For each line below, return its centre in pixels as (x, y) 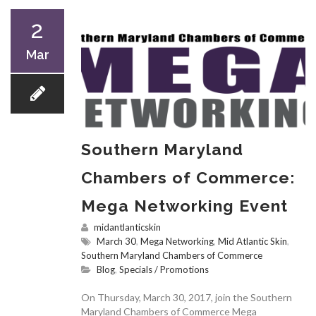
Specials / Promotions (164, 270)
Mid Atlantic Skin (253, 242)
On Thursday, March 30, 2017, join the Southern (187, 298)
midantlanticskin (127, 227)
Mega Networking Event (184, 206)
